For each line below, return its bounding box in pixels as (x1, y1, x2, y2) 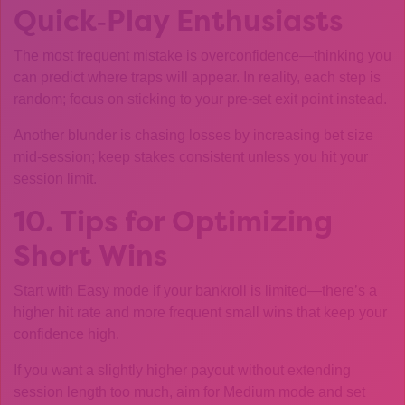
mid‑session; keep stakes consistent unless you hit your (14, 149, 368, 165)
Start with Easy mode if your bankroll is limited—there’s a (14, 283, 377, 298)
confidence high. (14, 326, 119, 342)
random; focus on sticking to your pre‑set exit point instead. (14, 91, 387, 107)
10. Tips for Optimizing (14, 202, 333, 240)
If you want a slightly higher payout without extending (14, 363, 351, 378)
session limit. (14, 171, 97, 186)
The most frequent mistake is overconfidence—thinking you (14, 48, 391, 63)
